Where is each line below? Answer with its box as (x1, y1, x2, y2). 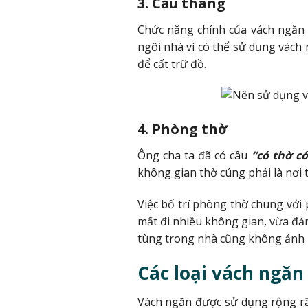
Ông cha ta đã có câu (137, 148, 252, 164)
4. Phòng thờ (137, 120, 228, 139)
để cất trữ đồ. (137, 56, 206, 71)
